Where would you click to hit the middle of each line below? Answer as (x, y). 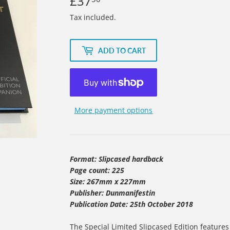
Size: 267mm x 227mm (108, 182)
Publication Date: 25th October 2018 (131, 204)
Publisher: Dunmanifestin (112, 193)
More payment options (113, 110)
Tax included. (93, 17)
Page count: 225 (97, 170)
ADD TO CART (122, 50)
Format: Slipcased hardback (117, 159)
